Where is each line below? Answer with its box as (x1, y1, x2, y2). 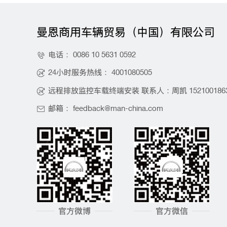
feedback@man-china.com (73, 103, 163, 113)
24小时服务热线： (48, 67, 111, 77)
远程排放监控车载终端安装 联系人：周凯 (48, 85, 189, 95)
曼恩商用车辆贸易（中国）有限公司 (36, 24, 215, 39)
